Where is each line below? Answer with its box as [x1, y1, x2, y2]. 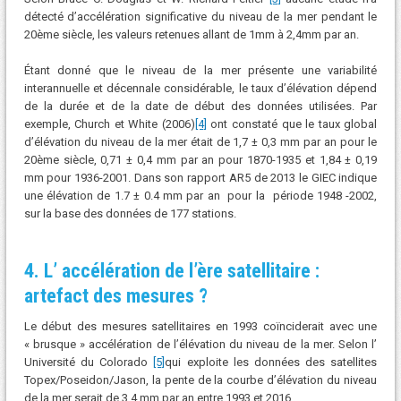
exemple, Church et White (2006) [23, 116, 195, 131]
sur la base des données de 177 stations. [23, 206, 236, 220]
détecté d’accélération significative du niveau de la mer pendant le [23, 10, 378, 24]
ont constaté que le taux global [206, 116, 378, 131]
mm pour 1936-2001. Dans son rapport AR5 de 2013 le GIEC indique [23, 170, 378, 184]
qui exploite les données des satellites [165, 354, 378, 369]
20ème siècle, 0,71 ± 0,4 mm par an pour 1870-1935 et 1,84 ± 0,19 [23, 152, 378, 166]
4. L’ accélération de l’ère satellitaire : [23, 259, 320, 282]
